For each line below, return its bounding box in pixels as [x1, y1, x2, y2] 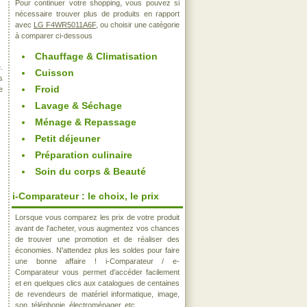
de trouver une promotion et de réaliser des [15, 235, 180, 243]
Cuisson [35, 67, 74, 78]
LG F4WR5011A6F [34, 21, 96, 29]
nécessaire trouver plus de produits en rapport [15, 10, 180, 18]
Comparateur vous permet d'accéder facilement [15, 268, 180, 276]
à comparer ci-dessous [15, 32, 93, 40]
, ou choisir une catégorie [96, 21, 180, 29]
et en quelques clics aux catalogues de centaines [15, 279, 180, 287]
